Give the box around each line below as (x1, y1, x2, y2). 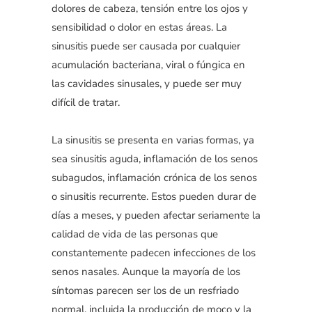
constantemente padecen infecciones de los (52, 245, 256, 260)
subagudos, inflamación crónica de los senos (52, 170, 257, 185)
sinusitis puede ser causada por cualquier (52, 38, 240, 53)
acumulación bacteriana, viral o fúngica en (52, 57, 245, 72)
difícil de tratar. (52, 95, 120, 109)
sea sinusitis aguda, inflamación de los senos (52, 151, 258, 166)
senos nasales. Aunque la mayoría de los (52, 264, 240, 279)
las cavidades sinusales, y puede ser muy (52, 76, 242, 91)
